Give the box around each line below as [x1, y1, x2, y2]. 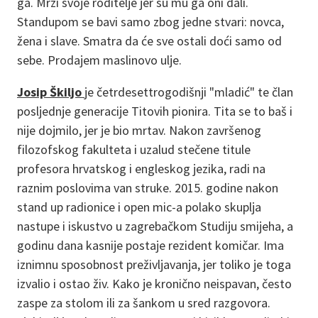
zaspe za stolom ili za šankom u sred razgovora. [17, 294, 270, 311]
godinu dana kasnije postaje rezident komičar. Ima [17, 236, 284, 253]
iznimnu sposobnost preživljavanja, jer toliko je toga [17, 256, 291, 273]
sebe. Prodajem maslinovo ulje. [17, 51, 182, 68]
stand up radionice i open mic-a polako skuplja [17, 198, 261, 215]
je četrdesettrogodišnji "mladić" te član [84, 83, 293, 100]
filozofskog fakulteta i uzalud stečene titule [17, 141, 251, 158]
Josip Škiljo [17, 83, 84, 100]
